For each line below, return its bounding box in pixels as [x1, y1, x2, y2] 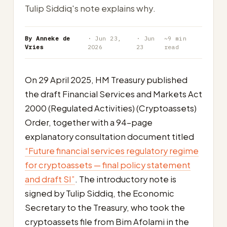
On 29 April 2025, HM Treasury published [25, 74, 187, 85]
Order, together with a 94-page [25, 117, 153, 128]
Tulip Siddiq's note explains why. [25, 3, 156, 14]
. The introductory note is [75, 174, 176, 184]
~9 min [164, 34, 187, 42]
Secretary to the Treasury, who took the [25, 202, 185, 213]
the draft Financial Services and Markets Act [25, 89, 202, 99]
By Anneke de [25, 34, 70, 42]
